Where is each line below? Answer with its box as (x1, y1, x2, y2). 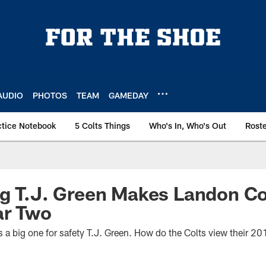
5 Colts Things (75, 121, 130, 131)
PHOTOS (33, 90, 67, 100)
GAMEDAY (109, 90, 148, 100)
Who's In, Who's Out (149, 121, 226, 131)
